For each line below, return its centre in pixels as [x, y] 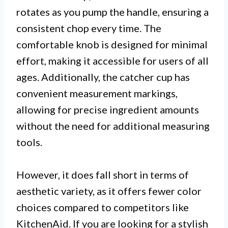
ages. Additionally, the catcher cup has [103, 77]
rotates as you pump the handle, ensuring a [112, 12]
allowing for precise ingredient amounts [108, 110]
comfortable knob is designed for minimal [112, 45]
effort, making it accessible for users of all [112, 61]
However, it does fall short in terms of [103, 175]
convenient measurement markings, [97, 93]
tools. [29, 142]
